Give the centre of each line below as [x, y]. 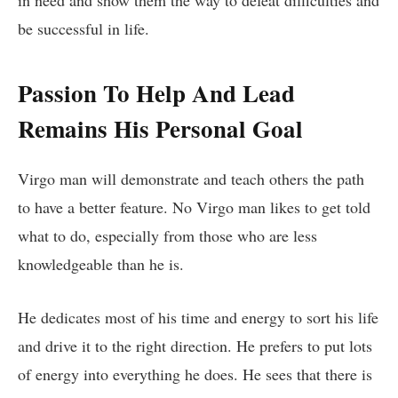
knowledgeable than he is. [101, 264]
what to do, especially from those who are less [167, 236]
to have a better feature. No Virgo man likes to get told [194, 207]
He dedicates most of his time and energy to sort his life [198, 317]
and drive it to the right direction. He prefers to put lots [195, 345]
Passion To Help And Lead [156, 92]
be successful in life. [84, 29]
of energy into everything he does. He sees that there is [195, 374]
